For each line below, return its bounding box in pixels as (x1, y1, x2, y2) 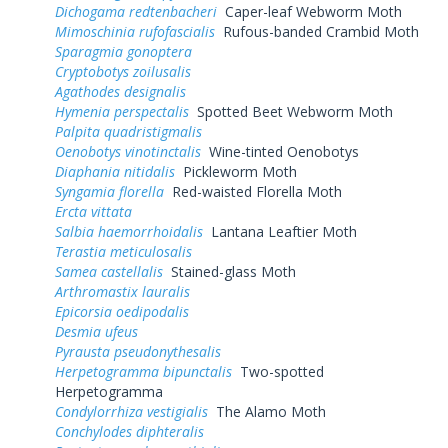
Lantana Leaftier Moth (203, 221, 357, 241)
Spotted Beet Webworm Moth (189, 101, 393, 121)
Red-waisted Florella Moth (164, 181, 342, 201)
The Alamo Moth (208, 401, 326, 421)
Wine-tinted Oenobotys (201, 141, 359, 161)
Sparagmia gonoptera (55, 41, 192, 61)
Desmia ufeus (55, 321, 138, 341)
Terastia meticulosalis (55, 241, 192, 261)
